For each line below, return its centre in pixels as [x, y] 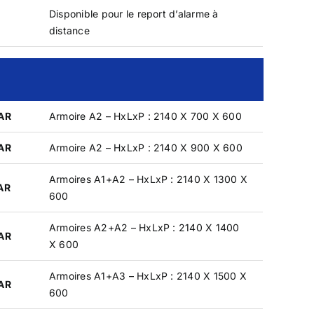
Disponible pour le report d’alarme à [134, 13]
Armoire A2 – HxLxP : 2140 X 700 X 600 [145, 116]
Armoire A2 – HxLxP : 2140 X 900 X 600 [145, 147]
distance [69, 30]
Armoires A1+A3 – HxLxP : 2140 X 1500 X [148, 275]
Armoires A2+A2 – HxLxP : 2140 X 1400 [144, 227]
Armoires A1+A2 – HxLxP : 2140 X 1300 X [148, 179]
